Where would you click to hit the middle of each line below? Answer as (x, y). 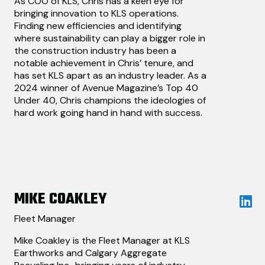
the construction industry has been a (95, 51)
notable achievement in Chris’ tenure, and (104, 63)
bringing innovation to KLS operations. (96, 14)
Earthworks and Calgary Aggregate (91, 253)
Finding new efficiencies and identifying (98, 26)
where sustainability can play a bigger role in (110, 38)
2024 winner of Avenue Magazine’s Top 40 (106, 88)
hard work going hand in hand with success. (108, 113)
